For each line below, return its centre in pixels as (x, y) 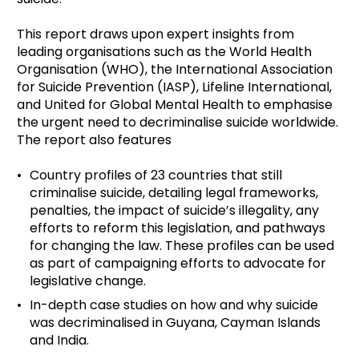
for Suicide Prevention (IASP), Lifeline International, (174, 87)
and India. (59, 340)
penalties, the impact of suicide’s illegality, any (174, 210)
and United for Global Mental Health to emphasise (175, 105)
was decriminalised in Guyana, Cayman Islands (175, 323)
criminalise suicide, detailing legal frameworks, (174, 193)
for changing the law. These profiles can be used (182, 246)
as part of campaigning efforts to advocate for (178, 263)
